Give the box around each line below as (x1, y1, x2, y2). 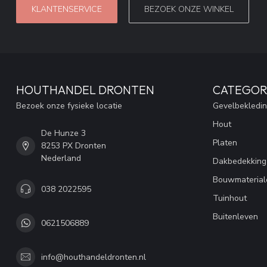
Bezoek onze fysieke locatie (16, 100, 122, 112)
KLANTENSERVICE (32, 4, 102, 15)
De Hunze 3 (41, 128, 86, 139)
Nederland (41, 153, 81, 164)
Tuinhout (213, 193, 247, 204)
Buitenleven (213, 211, 258, 223)
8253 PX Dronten (41, 140, 106, 152)
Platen (213, 137, 237, 149)
